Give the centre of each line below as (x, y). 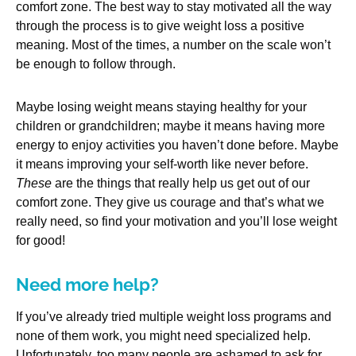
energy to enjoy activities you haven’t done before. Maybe (177, 145)
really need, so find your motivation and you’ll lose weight (176, 222)
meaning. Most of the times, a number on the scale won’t (173, 45)
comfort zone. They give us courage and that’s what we (170, 203)
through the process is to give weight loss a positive (160, 26)
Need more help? (87, 285)
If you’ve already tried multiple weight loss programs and (174, 317)
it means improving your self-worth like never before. (162, 164)
